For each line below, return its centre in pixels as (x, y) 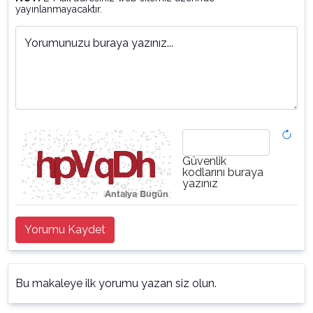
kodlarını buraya (223, 172)
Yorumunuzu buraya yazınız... (99, 43)
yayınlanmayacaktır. (59, 9)
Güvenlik (204, 161)
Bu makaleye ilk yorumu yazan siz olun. (116, 283)
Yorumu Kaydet (65, 230)
